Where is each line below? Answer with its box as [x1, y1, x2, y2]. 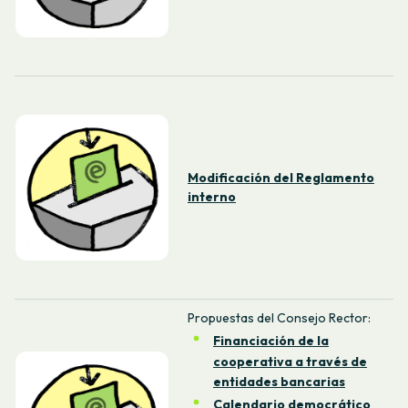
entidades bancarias [213, 372, 345, 390]
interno [188, 189, 236, 206]
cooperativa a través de [213, 352, 367, 370]
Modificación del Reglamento [188, 169, 374, 187]
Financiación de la [213, 332, 329, 350]
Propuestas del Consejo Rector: [188, 310, 371, 327]
